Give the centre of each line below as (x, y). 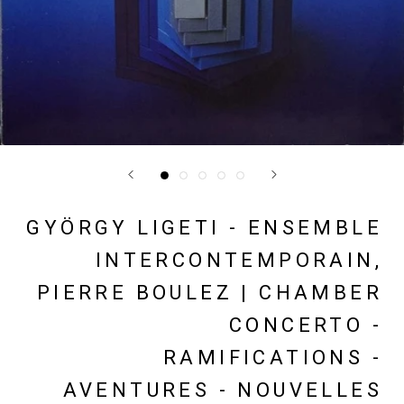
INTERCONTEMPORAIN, (239, 260)
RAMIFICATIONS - (273, 358)
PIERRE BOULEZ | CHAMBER (209, 293)
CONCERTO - (306, 325)
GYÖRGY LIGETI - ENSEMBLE (204, 228)
